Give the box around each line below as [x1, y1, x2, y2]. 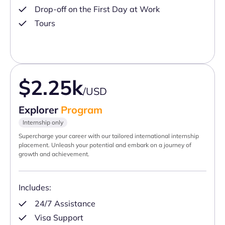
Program [61, 103, 102, 117]
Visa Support [35, 212, 83, 223]
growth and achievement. [19, 150, 89, 158]
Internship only [23, 119, 63, 127]
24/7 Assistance [35, 198, 95, 209]
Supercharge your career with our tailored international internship [19, 132, 199, 140]
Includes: [19, 182, 51, 193]
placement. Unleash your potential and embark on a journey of [19, 141, 191, 149]
